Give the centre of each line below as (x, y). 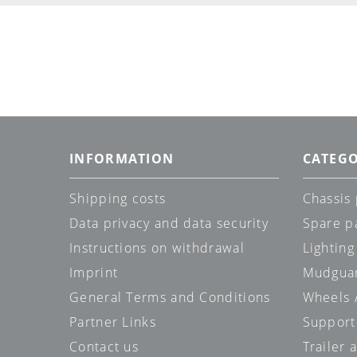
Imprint (94, 273)
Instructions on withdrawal (157, 248)
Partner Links (113, 322)
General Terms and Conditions (170, 298)
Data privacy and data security (169, 224)
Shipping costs (118, 199)
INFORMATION (122, 159)
